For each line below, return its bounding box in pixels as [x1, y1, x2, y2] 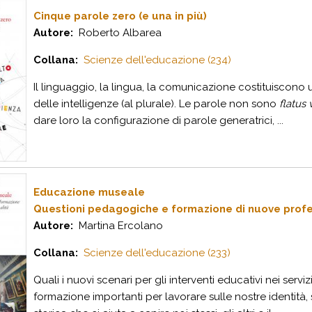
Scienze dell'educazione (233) [84, 247, 231, 259]
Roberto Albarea [73, 26, 162, 39]
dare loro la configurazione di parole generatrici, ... [33, 114, 283, 127]
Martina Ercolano [73, 219, 163, 232]
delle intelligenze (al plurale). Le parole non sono [33, 97, 279, 110]
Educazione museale [33, 186, 145, 198]
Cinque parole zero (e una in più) [33, 10, 207, 22]
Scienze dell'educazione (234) [84, 54, 231, 66]
